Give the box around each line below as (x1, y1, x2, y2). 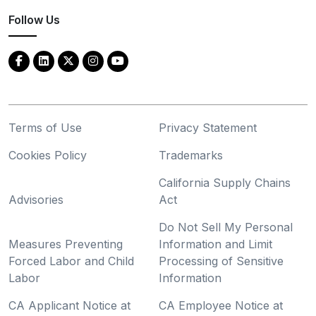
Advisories (8, 192, 63, 207)
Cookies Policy (8, 147, 87, 162)
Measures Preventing (8, 236, 123, 251)
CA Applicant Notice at (8, 298, 130, 312)
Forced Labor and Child (8, 253, 134, 268)
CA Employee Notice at (158, 298, 283, 312)
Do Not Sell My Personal (158, 219, 293, 234)
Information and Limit (158, 236, 272, 251)
